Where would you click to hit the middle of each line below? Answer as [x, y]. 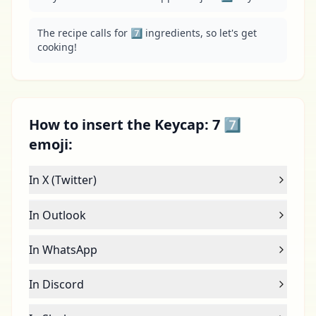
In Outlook [57, 215]
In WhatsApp [63, 250]
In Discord [56, 284]
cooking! [57, 47]
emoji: [51, 144]
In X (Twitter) [63, 180]
